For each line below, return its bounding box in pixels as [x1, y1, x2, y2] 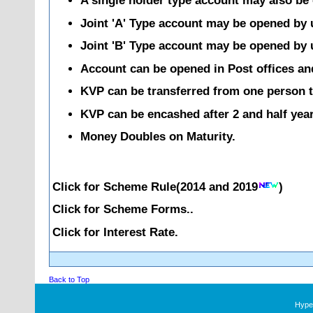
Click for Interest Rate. [52, 226, 178, 239]
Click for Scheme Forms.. [52, 203, 194, 216]
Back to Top [49, 275, 89, 284]
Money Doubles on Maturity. [80, 130, 235, 143]
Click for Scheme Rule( [52, 180, 180, 193]
